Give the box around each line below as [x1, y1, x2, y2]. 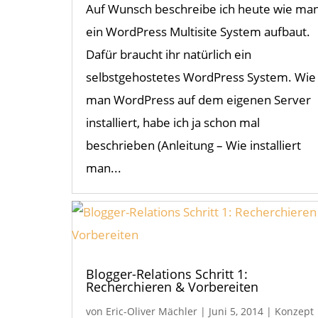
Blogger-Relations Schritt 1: [85, 265, 248, 283]
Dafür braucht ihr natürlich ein [85, 46, 251, 63]
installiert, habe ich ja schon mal [85, 114, 260, 131]
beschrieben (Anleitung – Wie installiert [85, 137, 301, 154]
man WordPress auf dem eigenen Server [85, 92, 311, 109]
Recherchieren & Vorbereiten [85, 278, 258, 296]
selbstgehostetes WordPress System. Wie [85, 69, 316, 86]
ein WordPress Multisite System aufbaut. [85, 23, 310, 40]
